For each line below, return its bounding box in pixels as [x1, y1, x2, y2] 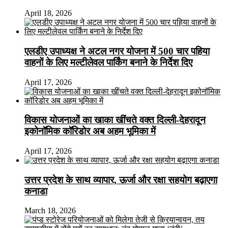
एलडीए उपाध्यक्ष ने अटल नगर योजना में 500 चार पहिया [24, 45, 210, 56]
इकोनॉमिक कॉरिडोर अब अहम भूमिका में [24, 126, 156, 137]
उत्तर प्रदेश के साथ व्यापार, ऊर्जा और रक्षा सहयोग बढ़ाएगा [24, 174, 217, 185]
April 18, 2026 [24, 9, 72, 18]
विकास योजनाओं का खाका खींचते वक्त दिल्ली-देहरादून [24, 115, 206, 126]
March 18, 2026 [24, 206, 76, 215]
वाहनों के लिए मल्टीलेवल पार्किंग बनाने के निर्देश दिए [24, 56, 192, 68]
